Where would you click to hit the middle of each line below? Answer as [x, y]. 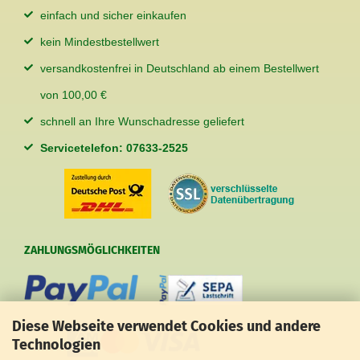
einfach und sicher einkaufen [113, 16]
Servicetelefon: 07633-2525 [114, 148]
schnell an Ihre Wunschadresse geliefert [142, 122]
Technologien [56, 344]
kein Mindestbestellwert [100, 42]
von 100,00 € [74, 95]
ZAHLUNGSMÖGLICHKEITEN [92, 251]
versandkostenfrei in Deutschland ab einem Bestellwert [180, 69]
